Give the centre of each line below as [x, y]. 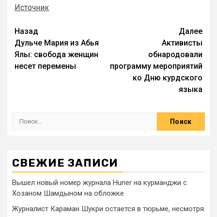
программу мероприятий [156, 66]
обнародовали [175, 54]
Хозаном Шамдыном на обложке [68, 193]
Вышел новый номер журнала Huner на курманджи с [100, 182]
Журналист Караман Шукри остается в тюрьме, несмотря [108, 209]
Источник [32, 7]
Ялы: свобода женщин [56, 54]
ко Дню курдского [168, 77]
